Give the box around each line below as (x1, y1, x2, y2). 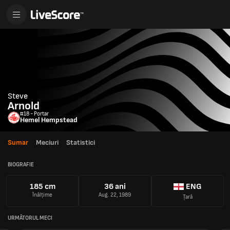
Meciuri (36, 138, 59, 147)
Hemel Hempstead (20, 116, 78, 124)
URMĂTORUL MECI (8, 214, 52, 221)
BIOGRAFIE (8, 161, 34, 168)
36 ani (104, 182, 126, 192)
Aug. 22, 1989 (99, 191, 131, 199)
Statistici (66, 138, 95, 147)
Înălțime (32, 191, 53, 199)
